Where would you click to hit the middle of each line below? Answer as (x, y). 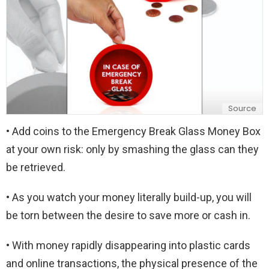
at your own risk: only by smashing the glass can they (132, 150)
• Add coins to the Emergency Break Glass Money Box (133, 131)
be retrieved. (36, 168)
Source (242, 108)
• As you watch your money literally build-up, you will (129, 198)
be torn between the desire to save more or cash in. (128, 216)
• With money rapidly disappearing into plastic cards (128, 246)
